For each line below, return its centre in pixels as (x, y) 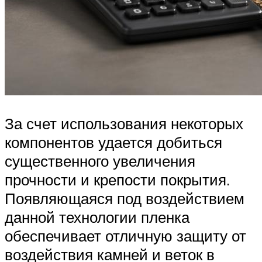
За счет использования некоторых (124, 123)
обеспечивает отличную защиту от (125, 235)
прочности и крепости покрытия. (117, 179)
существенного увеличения (100, 161)
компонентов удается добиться (113, 142)
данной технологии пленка (97, 217)
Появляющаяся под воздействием (125, 198)
